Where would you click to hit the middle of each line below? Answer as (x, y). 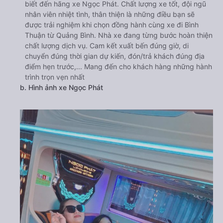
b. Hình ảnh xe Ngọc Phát (61, 87)
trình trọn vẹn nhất (55, 77)
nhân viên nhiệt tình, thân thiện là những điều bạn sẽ (110, 14)
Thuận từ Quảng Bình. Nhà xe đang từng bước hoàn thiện (119, 35)
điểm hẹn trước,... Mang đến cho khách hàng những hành (118, 66)
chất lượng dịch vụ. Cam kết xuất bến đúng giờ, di (107, 45)
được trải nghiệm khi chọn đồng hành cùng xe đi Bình (112, 24)
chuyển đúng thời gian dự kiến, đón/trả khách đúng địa (115, 56)
